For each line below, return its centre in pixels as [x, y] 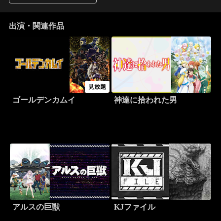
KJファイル [135, 207]
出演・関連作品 [36, 26]
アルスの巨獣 [36, 207]
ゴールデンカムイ [44, 100]
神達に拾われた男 [146, 100]
